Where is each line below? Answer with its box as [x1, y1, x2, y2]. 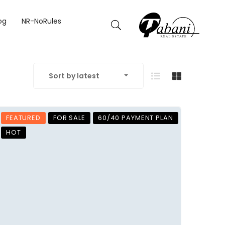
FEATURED [6, 113, 41, 123]
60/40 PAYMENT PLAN [97, 113, 173, 123]
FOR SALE [53, 113, 85, 123]
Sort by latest [49, 71, 99, 81]
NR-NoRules [21, 16, 61, 26]
